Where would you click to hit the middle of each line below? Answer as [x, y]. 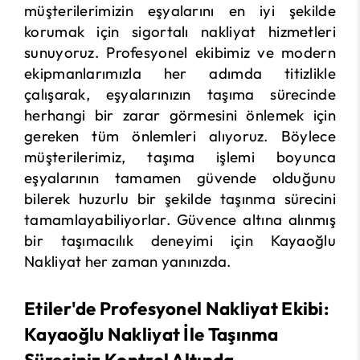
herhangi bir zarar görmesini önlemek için [180, 115]
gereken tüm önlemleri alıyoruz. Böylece [180, 136]
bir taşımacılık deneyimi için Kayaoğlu [180, 241]
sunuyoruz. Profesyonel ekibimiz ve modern [180, 53]
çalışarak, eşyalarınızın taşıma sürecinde [180, 94]
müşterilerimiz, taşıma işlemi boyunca [180, 157]
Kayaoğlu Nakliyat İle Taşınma [151, 335]
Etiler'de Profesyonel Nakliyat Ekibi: [177, 309]
